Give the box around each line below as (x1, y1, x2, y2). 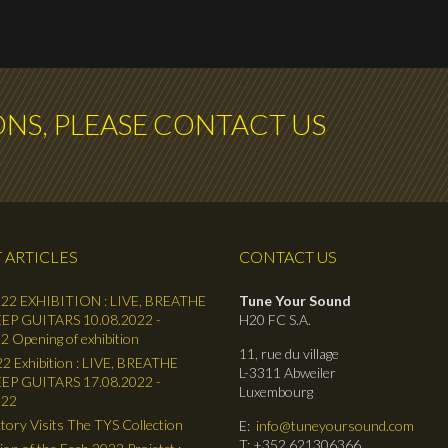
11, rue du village (239, 344, 339, 362)
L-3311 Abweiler (239, 363, 336, 381)
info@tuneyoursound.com (256, 416, 414, 434)
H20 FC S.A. (239, 310, 311, 328)
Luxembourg (239, 382, 313, 400)
